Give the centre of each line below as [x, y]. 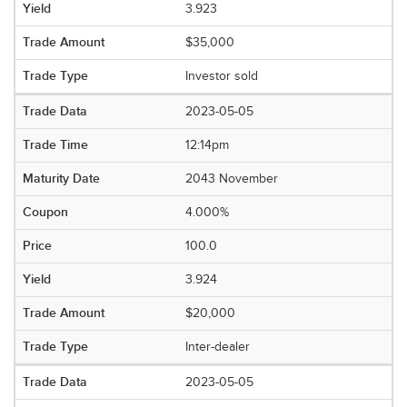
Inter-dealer [218, 347]
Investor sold [222, 76]
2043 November [232, 179]
